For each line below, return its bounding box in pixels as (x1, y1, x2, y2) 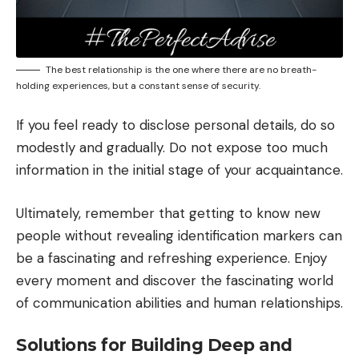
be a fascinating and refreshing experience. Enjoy (16, 248, 327, 267)
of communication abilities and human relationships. (16, 293, 343, 312)
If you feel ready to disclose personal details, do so (16, 116, 335, 135)
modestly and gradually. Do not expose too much (16, 139, 328, 157)
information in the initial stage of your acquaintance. (16, 161, 343, 179)
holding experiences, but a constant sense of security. (16, 79, 260, 92)
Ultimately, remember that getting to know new (16, 204, 321, 222)
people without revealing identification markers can (16, 226, 342, 244)
